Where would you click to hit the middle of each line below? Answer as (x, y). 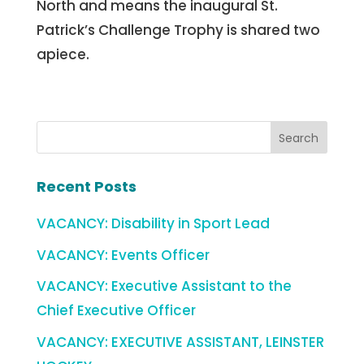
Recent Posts (86, 187)
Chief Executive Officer (116, 311)
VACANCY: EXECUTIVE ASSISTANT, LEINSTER (180, 342)
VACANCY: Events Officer (123, 255)
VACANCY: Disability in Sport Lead (153, 224)
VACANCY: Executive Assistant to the (164, 286)
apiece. (63, 55)
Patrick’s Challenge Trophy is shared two (178, 30)
